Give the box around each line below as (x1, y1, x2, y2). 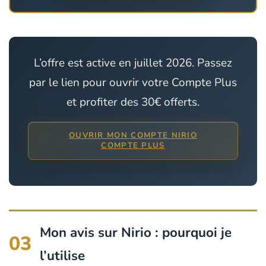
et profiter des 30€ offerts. (66, 94, 199, 110)
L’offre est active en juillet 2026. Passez (34, 55, 232, 71)
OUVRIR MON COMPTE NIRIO (68, 129, 198, 141)
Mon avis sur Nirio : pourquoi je (40, 223, 232, 242)
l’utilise (40, 246, 85, 265)
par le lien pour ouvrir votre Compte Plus (29, 74, 237, 90)
